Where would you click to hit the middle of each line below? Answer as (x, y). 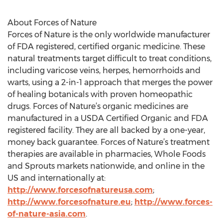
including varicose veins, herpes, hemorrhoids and (104, 70)
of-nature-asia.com (47, 214)
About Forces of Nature (52, 23)
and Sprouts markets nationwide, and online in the (106, 166)
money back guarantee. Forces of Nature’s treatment (109, 142)
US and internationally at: (56, 178)
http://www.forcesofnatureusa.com (80, 190)
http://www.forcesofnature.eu (69, 202)
